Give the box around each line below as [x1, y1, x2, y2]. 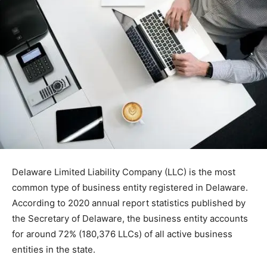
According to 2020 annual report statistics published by [12, 197, 246, 209]
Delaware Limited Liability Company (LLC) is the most [12, 166, 235, 178]
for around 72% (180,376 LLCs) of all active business [12, 228, 232, 240]
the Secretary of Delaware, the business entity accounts [12, 213, 248, 225]
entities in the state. [12, 244, 95, 256]
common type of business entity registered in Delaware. [12, 182, 248, 194]
